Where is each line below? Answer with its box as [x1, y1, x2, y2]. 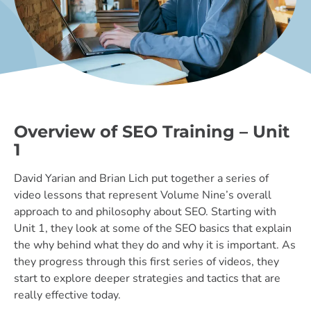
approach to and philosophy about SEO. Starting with [14, 203, 276, 219]
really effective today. [14, 287, 121, 303]
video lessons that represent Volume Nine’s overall [14, 187, 271, 203]
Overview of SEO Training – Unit [14, 121, 289, 142]
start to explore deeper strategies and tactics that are [14, 270, 280, 286]
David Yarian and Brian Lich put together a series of [14, 170, 269, 186]
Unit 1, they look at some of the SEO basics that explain [14, 220, 292, 236]
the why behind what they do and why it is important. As [14, 237, 296, 253]
